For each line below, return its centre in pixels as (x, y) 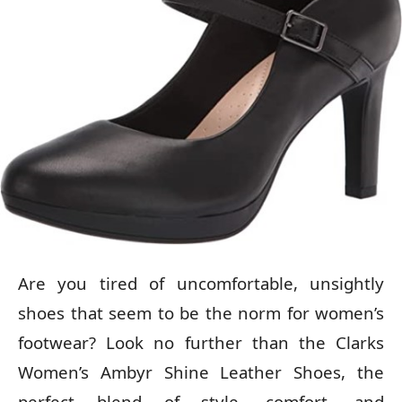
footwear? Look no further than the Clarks (201, 342)
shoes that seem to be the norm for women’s (201, 312)
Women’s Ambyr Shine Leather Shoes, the (201, 371)
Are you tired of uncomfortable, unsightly (201, 283)
